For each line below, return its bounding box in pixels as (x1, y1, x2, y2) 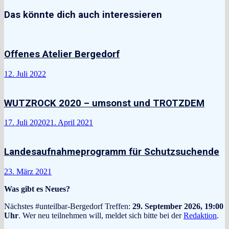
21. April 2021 (46, 118, 93, 127)
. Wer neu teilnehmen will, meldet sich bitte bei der (18, 211, 184, 220)
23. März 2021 (4, 167, 52, 176)
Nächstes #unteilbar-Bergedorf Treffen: (4, 201, 132, 211)
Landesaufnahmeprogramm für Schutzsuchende (4, 146, 219, 158)
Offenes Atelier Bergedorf (4, 49, 120, 60)
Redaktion (184, 211, 217, 220)
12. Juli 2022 (4, 70, 46, 79)
